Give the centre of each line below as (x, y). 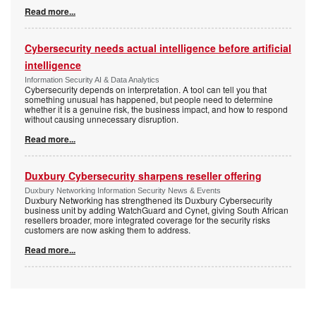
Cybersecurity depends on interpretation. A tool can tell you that (146, 90)
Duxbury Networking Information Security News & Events (123, 191)
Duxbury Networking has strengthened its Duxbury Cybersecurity (148, 200)
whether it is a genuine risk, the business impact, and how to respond (156, 109)
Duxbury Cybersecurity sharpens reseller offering (143, 176)
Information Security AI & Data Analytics (92, 80)
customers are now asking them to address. (108, 230)
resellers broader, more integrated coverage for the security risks (147, 220)
